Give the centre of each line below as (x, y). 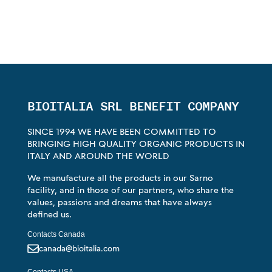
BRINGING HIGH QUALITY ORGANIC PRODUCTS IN (136, 144)
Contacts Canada (56, 234)
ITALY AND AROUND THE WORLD (98, 156)
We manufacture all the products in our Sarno (120, 178)
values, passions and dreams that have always (120, 202)
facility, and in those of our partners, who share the (131, 190)
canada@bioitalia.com (80, 248)
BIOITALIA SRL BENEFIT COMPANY (133, 106)
